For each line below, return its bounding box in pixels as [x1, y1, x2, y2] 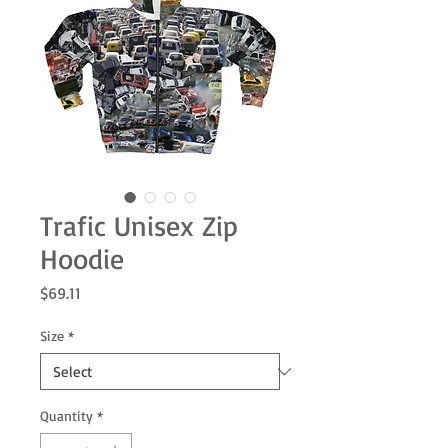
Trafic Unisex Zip [40, 208, 238, 244]
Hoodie [40, 241, 124, 277]
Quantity [40, 407, 93, 425]
